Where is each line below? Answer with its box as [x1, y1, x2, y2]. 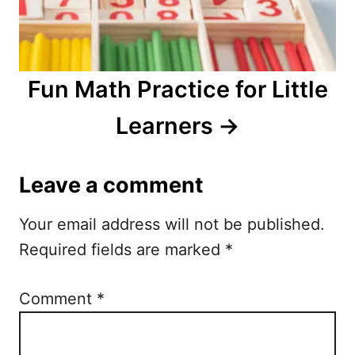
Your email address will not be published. [19, 215, 325, 235]
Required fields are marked [19, 240, 225, 260]
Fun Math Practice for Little [27, 75, 328, 104]
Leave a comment [19, 172, 203, 199]
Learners [116, 112, 214, 140]
